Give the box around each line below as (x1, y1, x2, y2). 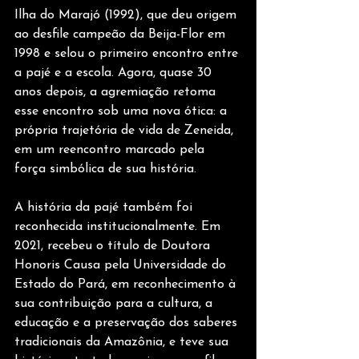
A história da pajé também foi (14, 200, 196, 214)
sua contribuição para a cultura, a (14, 296, 216, 310)
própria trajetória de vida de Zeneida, (14, 123, 237, 137)
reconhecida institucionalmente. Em (14, 220, 224, 233)
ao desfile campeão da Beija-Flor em (14, 27, 229, 41)
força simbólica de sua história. (14, 162, 196, 175)
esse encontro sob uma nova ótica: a (14, 104, 231, 118)
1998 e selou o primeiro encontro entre (14, 46, 242, 60)
